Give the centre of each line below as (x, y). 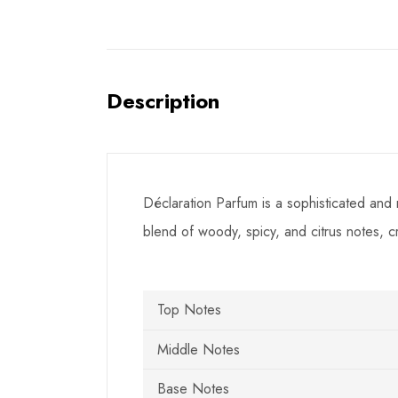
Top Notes (189, 309)
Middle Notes (199, 349)
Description (163, 100)
